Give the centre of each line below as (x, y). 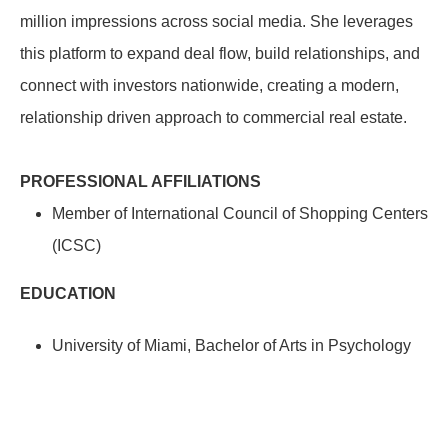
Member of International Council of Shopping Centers (240, 213)
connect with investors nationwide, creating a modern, (209, 85)
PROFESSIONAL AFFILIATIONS (140, 181)
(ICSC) (76, 245)
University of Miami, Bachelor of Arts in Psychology (231, 345)
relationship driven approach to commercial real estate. (213, 117)
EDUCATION (68, 293)
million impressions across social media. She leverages (216, 21)
